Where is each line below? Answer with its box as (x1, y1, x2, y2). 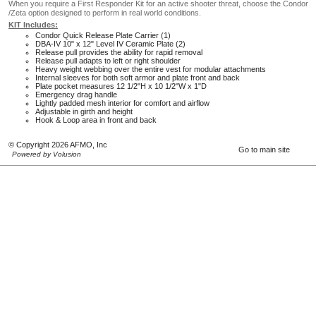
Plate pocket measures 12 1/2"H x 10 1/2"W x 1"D (35, 82, 207, 90)
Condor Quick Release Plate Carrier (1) (35, 31, 171, 39)
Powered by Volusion (12, 150, 81, 158)
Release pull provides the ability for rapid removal (35, 48, 202, 56)
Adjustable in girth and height (35, 107, 133, 116)
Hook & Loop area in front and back (35, 116, 157, 124)
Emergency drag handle (35, 90, 117, 99)
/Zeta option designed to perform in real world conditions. (8, 8, 201, 17)
